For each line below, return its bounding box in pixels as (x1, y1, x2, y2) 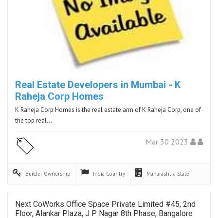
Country (106, 170, 125, 177)
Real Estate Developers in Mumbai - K (15, 78, 181, 91)
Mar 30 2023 (145, 136, 190, 146)
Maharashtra (146, 170, 177, 177)
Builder (25, 170, 44, 177)
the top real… (15, 116, 52, 125)
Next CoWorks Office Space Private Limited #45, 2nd (15, 199, 196, 209)
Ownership (44, 170, 70, 177)
